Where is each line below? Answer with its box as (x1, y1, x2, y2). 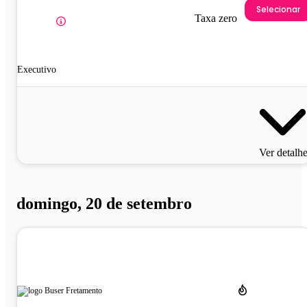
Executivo (17, 64, 56, 75)
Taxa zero (195, 12, 237, 25)
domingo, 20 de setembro (16, 194, 192, 212)
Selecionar (256, 3, 300, 15)
